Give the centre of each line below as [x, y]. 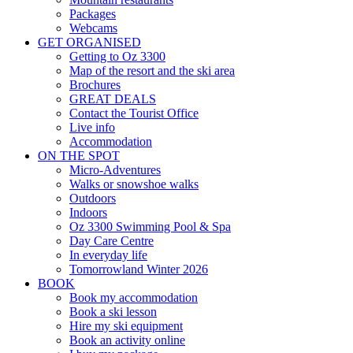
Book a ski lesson [113, 312]
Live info [92, 127]
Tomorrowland [106, 269]
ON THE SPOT [79, 156]
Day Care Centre [111, 241]
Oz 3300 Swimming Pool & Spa [150, 227]
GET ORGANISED [89, 42]
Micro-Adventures [115, 170]
